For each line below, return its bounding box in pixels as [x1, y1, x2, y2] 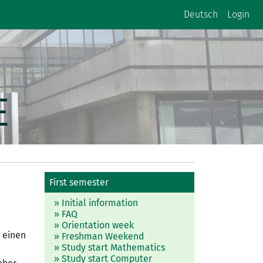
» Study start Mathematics [54, 242, 165, 254]
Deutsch [184, 9, 218, 20]
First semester [49, 177, 109, 188]
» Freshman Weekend [54, 231, 144, 242]
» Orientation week [54, 220, 134, 231]
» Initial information [54, 197, 138, 209]
